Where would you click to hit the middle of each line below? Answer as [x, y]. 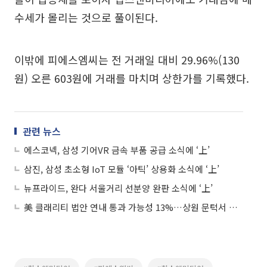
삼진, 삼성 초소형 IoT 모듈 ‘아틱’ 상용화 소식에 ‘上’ [122, 169]
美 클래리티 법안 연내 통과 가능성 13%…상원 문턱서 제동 [233, 207]
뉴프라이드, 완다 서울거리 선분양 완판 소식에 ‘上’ [118, 188]
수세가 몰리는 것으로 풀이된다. [86, 17]
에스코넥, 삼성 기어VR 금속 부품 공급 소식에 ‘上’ [117, 150]
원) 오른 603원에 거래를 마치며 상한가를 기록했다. [132, 78]
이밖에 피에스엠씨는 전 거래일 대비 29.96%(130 [127, 60]
